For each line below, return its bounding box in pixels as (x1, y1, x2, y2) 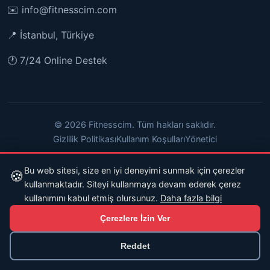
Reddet (120, 241, 150, 251)
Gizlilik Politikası (53, 133, 116, 144)
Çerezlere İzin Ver (100, 213, 170, 223)
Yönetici (185, 133, 217, 144)
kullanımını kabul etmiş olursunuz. (24, 193, 160, 203)
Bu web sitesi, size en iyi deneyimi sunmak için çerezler (24, 165, 245, 175)
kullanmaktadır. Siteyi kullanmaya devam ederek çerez (24, 179, 241, 189)
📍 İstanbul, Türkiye (7, 28, 94, 41)
